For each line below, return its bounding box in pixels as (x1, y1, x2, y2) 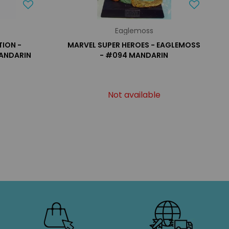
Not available (107, 89, 161, 101)
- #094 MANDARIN (100, 50, 169, 60)
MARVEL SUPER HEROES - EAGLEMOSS (67, 40, 201, 50)
